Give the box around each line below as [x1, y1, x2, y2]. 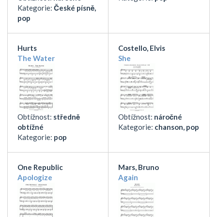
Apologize [17, 172, 52, 182]
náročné [154, 112, 182, 121]
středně [53, 112, 80, 121]
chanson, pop [155, 122, 199, 131]
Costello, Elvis [118, 43, 165, 52]
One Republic [17, 162, 63, 171]
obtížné [17, 122, 44, 131]
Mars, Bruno [118, 162, 159, 171]
